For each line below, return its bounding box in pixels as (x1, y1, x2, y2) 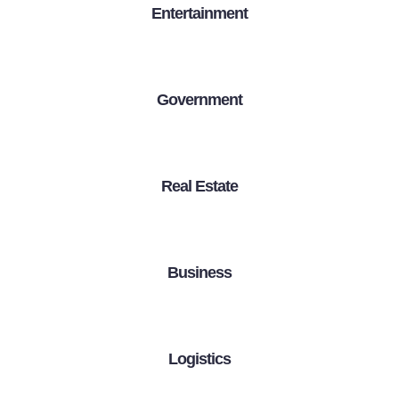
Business (167, 264, 232, 282)
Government (157, 91, 242, 110)
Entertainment (151, 4, 248, 23)
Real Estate (161, 177, 238, 196)
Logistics (168, 350, 231, 369)
